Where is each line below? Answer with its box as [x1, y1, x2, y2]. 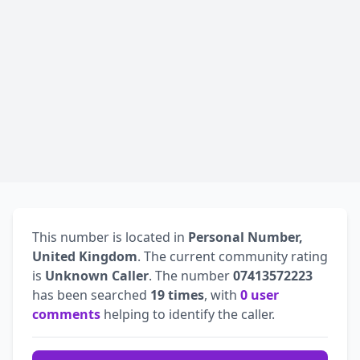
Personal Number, [188, 227, 303, 246]
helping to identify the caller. [100, 305, 275, 323]
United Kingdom [32, 247, 137, 265]
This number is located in [32, 227, 188, 246]
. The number [149, 266, 233, 284]
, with [204, 285, 240, 304]
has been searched [32, 285, 150, 304]
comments [32, 305, 100, 323]
